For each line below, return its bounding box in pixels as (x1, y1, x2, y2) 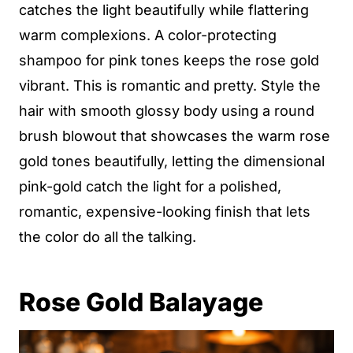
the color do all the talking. (19, 229, 196, 245)
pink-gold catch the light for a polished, (19, 178, 281, 195)
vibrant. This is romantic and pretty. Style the (19, 77, 321, 94)
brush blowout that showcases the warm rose (19, 128, 330, 144)
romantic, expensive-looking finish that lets (19, 203, 310, 220)
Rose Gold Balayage (19, 287, 263, 318)
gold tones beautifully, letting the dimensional (19, 153, 325, 169)
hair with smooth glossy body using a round (19, 102, 314, 119)
